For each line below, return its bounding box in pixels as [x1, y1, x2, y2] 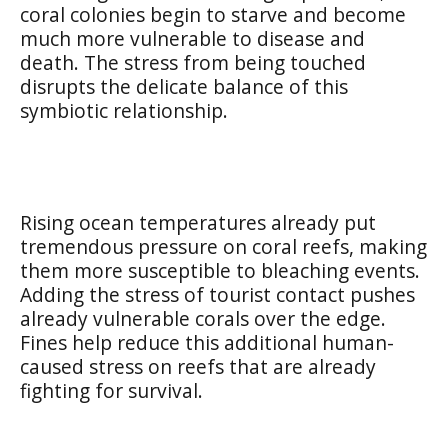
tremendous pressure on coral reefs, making [20, 232, 427, 260]
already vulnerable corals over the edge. [20, 304, 386, 332]
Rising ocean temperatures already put [20, 208, 376, 236]
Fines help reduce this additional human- [20, 328, 394, 356]
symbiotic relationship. [20, 96, 228, 124]
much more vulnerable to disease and [20, 24, 365, 52]
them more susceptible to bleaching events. [20, 256, 420, 284]
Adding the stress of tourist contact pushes [20, 280, 415, 308]
